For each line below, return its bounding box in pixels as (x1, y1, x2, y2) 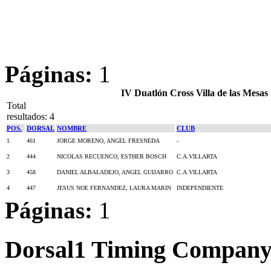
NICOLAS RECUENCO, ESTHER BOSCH (57, 152, 166, 160)
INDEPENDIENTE (177, 184, 223, 191)
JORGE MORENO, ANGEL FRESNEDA (57, 137, 160, 144)
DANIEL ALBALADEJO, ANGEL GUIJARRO (57, 168, 173, 175)
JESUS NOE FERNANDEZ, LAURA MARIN (57, 184, 171, 191)
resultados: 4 (7, 111, 54, 122)
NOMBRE (57, 124, 87, 132)
